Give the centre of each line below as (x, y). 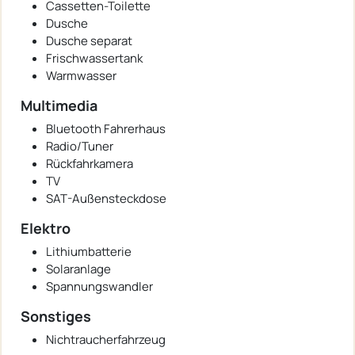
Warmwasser (81, 76)
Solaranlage (78, 269)
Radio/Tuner (80, 147)
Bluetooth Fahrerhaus (106, 129)
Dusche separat (89, 41)
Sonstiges (56, 317)
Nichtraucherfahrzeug (106, 340)
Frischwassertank (94, 59)
